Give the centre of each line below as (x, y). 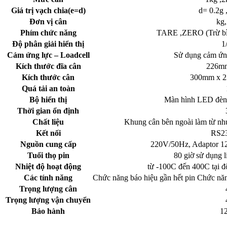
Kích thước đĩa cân (48, 66)
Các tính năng (48, 177)
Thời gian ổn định (48, 110)
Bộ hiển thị (48, 99)
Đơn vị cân (48, 21)
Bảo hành (48, 211)
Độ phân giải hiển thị (48, 44)
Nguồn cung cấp (48, 144)
